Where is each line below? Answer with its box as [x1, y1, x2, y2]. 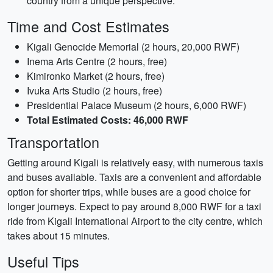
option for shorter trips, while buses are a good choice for [7, 185, 250, 199]
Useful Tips [7, 251, 79, 272]
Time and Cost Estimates [7, 16, 169, 37]
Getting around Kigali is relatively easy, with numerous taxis [7, 155, 263, 169]
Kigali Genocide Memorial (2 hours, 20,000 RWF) [27, 40, 239, 54]
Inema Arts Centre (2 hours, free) [27, 54, 167, 68]
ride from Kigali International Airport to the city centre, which [7, 214, 263, 228]
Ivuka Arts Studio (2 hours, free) [27, 83, 162, 97]
